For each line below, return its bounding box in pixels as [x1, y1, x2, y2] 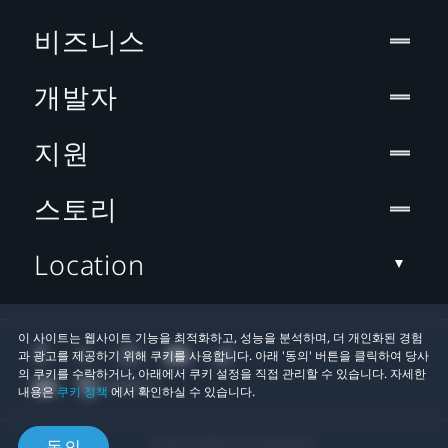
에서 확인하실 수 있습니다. [108, 383, 255, 400]
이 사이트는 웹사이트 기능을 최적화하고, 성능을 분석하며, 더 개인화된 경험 [18, 329, 423, 346]
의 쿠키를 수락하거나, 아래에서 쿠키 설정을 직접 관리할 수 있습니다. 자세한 [18, 365, 426, 382]
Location [34, 245, 145, 283]
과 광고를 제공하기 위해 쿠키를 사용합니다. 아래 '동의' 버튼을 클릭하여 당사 [18, 347, 429, 364]
